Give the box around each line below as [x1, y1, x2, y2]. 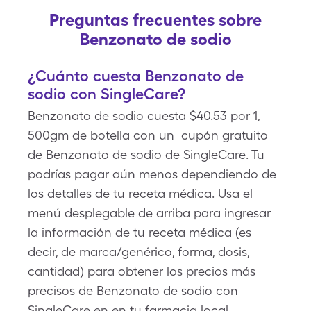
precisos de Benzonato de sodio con [28, 283, 238, 298]
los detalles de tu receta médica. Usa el [28, 186, 253, 201]
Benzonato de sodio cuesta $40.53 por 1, [28, 108, 260, 123]
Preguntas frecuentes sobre [49, 10, 262, 30]
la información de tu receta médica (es [28, 225, 251, 239]
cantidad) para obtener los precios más [28, 264, 255, 278]
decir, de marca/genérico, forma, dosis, [28, 244, 249, 259]
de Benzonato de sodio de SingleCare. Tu [28, 147, 264, 162]
